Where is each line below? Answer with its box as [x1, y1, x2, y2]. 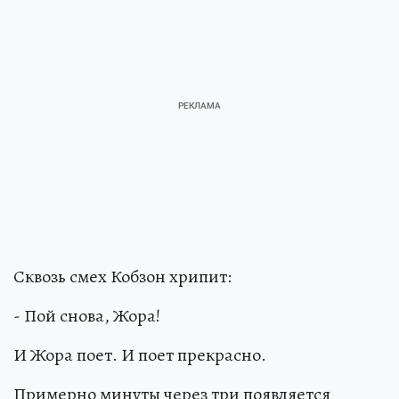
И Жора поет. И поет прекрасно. [13, 342, 266, 367]
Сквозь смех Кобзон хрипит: [13, 264, 232, 289]
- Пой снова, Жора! [13, 303, 160, 328]
